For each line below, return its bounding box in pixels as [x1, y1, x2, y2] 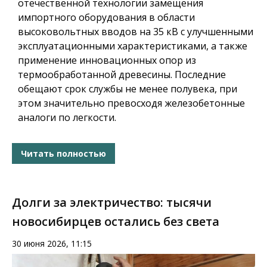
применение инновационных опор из [18, 54, 196, 67]
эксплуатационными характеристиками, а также [18, 39, 247, 53]
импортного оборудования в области [18, 11, 195, 24]
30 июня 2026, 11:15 [12, 238, 92, 250]
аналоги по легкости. [18, 111, 116, 125]
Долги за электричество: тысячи [12, 194, 212, 211]
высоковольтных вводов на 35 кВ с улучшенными [18, 25, 253, 39]
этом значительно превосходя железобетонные [18, 97, 245, 110]
